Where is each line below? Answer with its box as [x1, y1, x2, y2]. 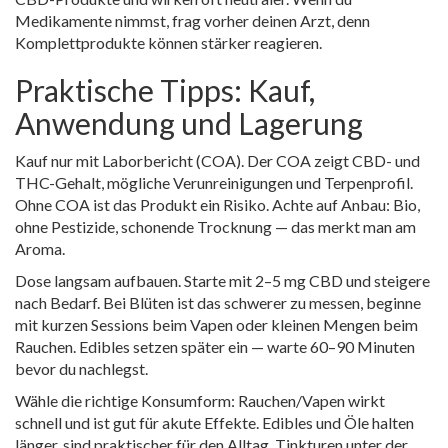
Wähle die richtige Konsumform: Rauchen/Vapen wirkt [15, 391, 385, 410]
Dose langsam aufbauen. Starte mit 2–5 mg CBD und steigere [15, 271, 430, 290]
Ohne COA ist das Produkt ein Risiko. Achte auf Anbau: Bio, [15, 195, 420, 214]
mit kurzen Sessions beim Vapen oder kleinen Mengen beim [15, 315, 418, 334]
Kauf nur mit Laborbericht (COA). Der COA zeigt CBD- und [15, 151, 420, 170]
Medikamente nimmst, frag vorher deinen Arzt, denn [15, 11, 370, 30]
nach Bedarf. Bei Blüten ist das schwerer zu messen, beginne [15, 293, 421, 312]
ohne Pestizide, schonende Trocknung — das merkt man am [15, 217, 416, 236]
